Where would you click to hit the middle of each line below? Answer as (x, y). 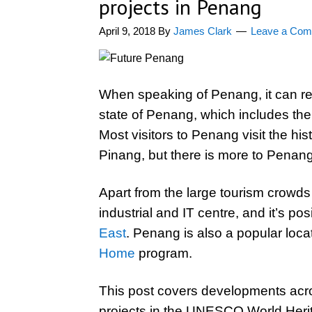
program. (164, 253)
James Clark (203, 31)
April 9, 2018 (127, 31)
